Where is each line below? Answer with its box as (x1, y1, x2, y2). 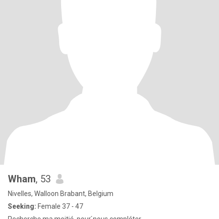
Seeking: (8, 202, 36, 210)
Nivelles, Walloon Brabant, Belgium (8, 190, 113, 197)
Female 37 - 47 (36, 202, 83, 210)
